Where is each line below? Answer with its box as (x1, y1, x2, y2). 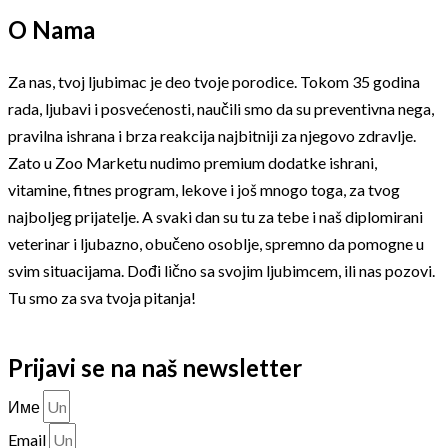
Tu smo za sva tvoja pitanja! (8, 287, 196, 307)
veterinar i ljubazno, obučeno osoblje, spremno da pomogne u (8, 233, 424, 253)
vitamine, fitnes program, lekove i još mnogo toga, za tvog (8, 179, 400, 199)
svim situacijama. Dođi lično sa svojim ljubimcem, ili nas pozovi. (8, 260, 435, 280)
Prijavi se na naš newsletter (8, 352, 302, 382)
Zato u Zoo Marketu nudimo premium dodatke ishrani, (8, 152, 377, 172)
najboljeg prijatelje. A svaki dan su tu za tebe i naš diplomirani (8, 206, 423, 226)
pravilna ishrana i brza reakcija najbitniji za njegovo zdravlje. (8, 125, 416, 145)
